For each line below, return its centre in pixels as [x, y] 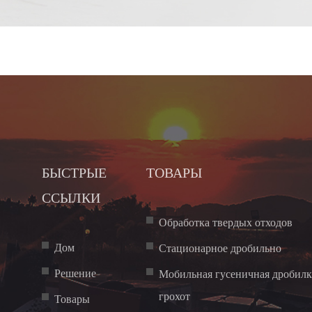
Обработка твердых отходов [225, 223]
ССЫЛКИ [71, 196]
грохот [174, 296]
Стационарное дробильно [220, 248]
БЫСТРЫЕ [75, 171]
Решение [76, 273]
